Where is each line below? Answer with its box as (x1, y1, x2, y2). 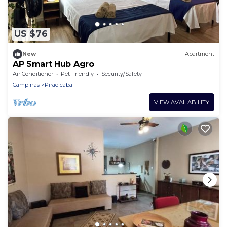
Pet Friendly (61, 70, 94, 78)
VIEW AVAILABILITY (154, 98, 209, 106)
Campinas (13, 81, 40, 88)
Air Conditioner (13, 70, 53, 78)
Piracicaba (45, 81, 72, 88)
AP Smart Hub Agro (13, 59, 94, 69)
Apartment (185, 50, 214, 58)
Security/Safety (101, 70, 142, 78)
